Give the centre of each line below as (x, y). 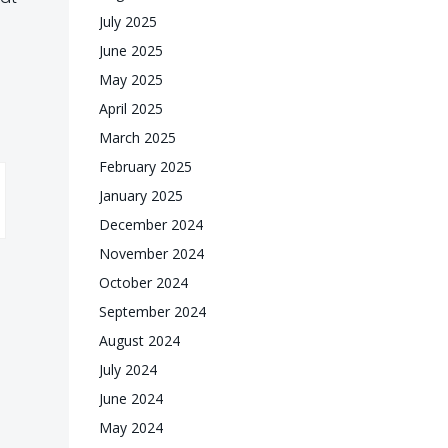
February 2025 (145, 166)
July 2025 (128, 21)
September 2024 (152, 311)
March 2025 (137, 137)
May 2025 (131, 79)
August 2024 (139, 340)
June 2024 (131, 398)
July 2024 (128, 369)
